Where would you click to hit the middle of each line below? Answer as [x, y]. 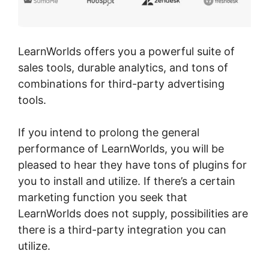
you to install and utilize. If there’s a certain [127, 181]
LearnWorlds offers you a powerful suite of [126, 52]
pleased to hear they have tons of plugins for [132, 165]
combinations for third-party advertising [121, 84]
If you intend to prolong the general [109, 133]
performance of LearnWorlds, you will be [121, 149]
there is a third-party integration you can [122, 230]
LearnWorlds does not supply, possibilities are [133, 214]
